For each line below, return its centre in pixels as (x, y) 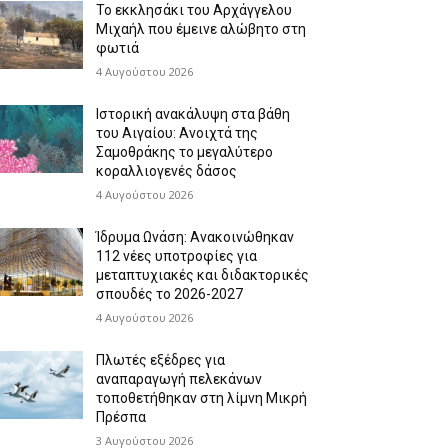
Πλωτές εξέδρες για (161, 359)
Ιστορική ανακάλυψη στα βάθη (193, 113)
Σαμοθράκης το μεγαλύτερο (185, 151)
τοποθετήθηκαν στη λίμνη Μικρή (202, 397)
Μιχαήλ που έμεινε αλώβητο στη (201, 28)
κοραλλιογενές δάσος (167, 170)
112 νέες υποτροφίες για (177, 255)
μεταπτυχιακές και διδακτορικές (203, 274)
